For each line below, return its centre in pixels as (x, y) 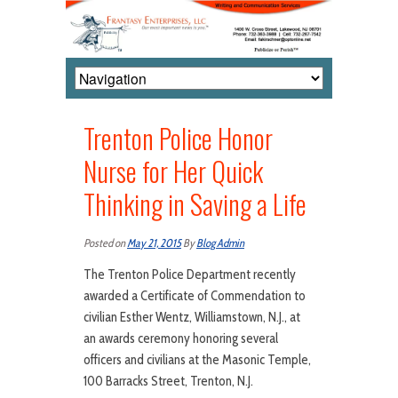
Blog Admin (220, 243)
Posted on (105, 243)
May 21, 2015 (154, 243)
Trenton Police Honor (178, 139)
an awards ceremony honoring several (181, 339)
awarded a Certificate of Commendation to (195, 296)
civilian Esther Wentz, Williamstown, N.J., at (192, 318)
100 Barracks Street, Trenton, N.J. (168, 382)
